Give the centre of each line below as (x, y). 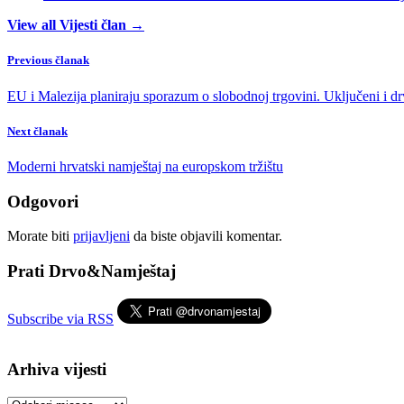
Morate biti (40, 236)
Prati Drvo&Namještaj (92, 271)
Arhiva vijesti (57, 370)
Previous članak (48, 60)
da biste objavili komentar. (206, 236)
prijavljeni (101, 236)
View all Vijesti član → (76, 25)
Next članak (37, 131)
